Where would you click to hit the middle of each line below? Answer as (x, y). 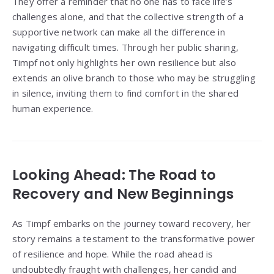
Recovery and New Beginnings (123, 194)
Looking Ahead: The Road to (114, 175)
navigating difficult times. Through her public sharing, (126, 47)
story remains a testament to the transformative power (134, 239)
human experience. (53, 109)
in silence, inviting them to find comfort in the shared (126, 93)
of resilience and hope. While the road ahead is (113, 254)
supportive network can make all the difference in (119, 32)
